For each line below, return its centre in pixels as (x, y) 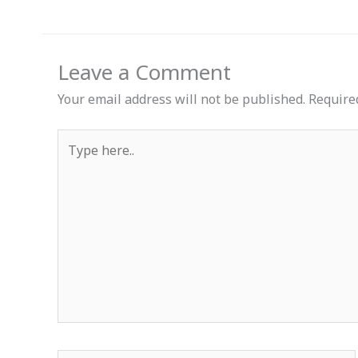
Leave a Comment (144, 72)
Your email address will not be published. (181, 99)
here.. (73, 161)
